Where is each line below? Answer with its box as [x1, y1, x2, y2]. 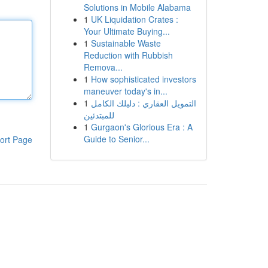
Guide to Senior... [83, 133, 150, 145]
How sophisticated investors [90, 73, 196, 85]
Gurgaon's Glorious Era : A [90, 121, 193, 133]
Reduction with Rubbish [83, 49, 173, 61]
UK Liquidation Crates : [90, 13, 178, 25]
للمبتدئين [83, 109, 114, 121]
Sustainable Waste [90, 37, 161, 49]
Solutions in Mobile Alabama [83, 1, 191, 13]
